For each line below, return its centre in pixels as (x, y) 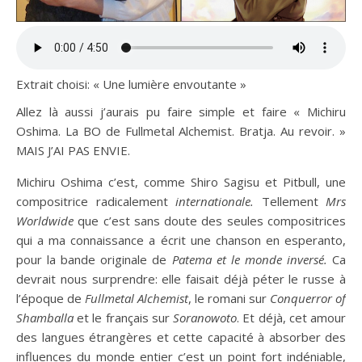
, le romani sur (229, 299)
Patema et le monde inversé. (249, 260)
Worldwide (45, 221)
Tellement (290, 202)
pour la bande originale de (94, 260)
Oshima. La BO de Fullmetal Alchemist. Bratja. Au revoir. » (181, 131)
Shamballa (47, 318)
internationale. (215, 202)
